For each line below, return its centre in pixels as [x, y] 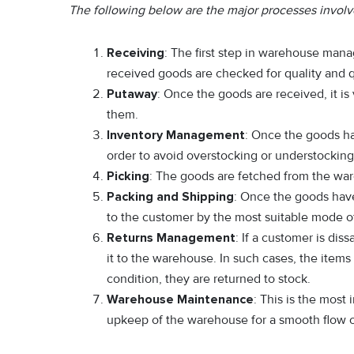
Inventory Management [176, 135]
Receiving [136, 53]
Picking [128, 176]
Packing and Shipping [170, 196]
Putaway [132, 94]
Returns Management [171, 237]
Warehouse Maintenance [180, 299]
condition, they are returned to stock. [209, 279]
